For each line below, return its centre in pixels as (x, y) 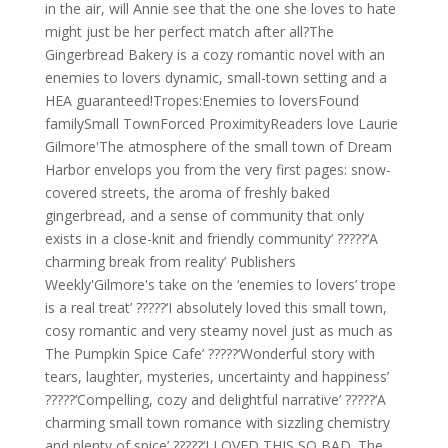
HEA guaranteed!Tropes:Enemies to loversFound (201, 101)
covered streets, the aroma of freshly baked (187, 193)
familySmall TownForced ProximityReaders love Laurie (221, 124)
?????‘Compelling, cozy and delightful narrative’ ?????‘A (215, 400)
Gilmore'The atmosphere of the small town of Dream (218, 147)
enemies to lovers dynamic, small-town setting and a (215, 78)
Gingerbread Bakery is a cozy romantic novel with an (214, 55)
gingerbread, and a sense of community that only (204, 216)
